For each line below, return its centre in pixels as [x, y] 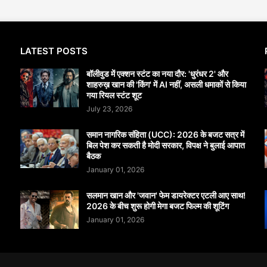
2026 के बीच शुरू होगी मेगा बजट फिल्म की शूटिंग [158, 206]
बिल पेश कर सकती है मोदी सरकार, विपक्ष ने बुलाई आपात [166, 145]
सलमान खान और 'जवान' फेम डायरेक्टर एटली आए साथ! [166, 195]
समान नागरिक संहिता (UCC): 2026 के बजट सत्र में [165, 135]
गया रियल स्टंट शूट [114, 95]
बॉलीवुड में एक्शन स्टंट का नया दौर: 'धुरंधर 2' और [157, 74]
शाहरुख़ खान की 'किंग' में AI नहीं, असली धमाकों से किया [166, 85]
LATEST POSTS [54, 51]
